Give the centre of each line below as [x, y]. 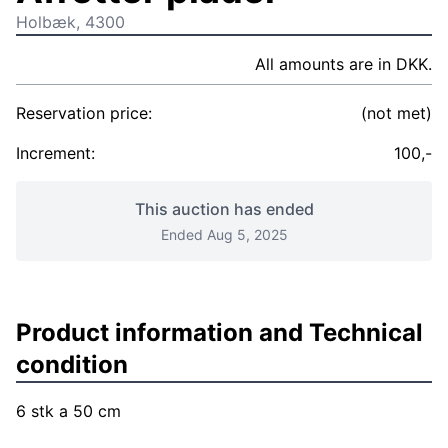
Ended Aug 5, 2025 [224, 234]
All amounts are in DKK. [343, 64]
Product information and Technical [219, 332]
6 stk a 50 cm [68, 411]
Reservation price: [84, 113]
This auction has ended [224, 209]
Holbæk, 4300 [70, 22]
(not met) [396, 113]
